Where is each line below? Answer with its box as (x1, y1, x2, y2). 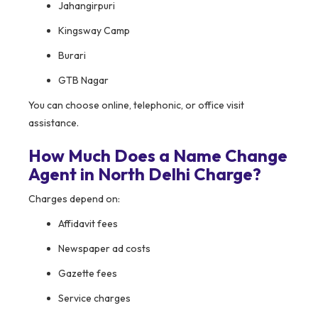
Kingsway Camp (58, 24, 130, 38)
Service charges (58, 292, 131, 305)
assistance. (28, 116, 79, 130)
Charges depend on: (28, 192, 120, 206)
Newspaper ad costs (58, 242, 150, 256)
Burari (58, 49, 86, 62)
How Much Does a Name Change (28, 145, 287, 167)
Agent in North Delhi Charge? (28, 163, 261, 185)
